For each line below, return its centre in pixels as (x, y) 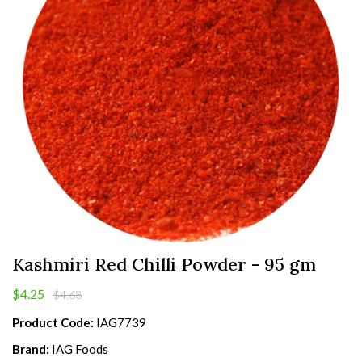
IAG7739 (121, 322)
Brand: (31, 349)
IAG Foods (80, 349)
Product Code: (53, 322)
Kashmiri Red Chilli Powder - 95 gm (164, 264)
